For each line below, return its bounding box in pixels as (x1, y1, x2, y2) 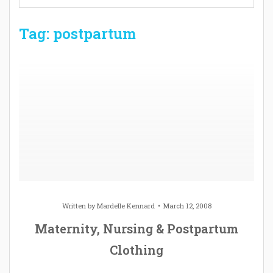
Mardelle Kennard (96, 200, 155, 210)
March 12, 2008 (163, 200, 211, 210)
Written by (62, 200, 97, 210)
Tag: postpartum (19, 23, 136, 43)
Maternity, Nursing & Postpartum (35, 220, 238, 236)
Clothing (110, 241, 163, 258)
